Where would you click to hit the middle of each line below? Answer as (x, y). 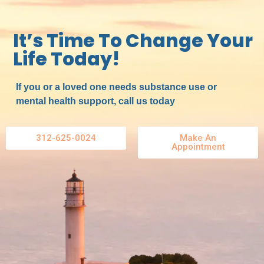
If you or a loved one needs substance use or (116, 87)
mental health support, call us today (95, 101)
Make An (198, 138)
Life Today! (67, 59)
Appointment (198, 146)
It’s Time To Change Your (133, 40)
